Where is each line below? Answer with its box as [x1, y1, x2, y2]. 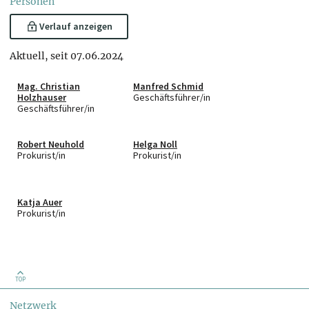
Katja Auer [17, 196, 62, 209]
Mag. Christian [17, 80, 80, 93]
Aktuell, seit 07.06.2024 [10, 50, 123, 63]
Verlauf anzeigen [39, 20, 112, 33]
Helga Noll [133, 138, 177, 151]
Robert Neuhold [17, 138, 84, 151]
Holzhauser [17, 91, 66, 104]
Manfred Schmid [133, 80, 203, 93]
